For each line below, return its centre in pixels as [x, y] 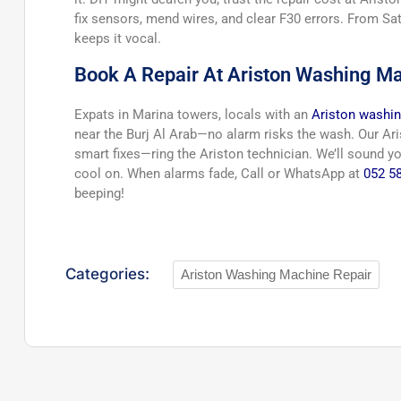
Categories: [107, 274]
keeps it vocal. [118, 38]
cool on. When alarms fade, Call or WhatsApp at [219, 173]
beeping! [99, 193]
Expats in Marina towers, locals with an [193, 114]
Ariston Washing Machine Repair [276, 275]
